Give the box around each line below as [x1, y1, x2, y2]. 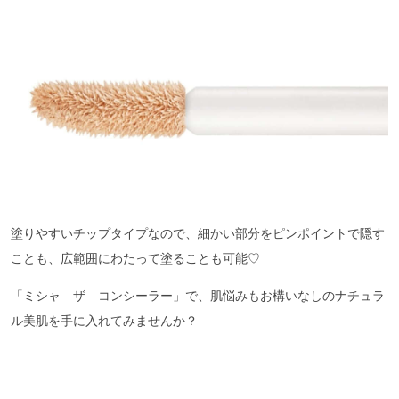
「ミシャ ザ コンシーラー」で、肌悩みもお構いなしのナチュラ [11, 289, 385, 304]
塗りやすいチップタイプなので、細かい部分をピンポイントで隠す [11, 226, 385, 241]
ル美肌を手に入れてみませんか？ [11, 313, 198, 329]
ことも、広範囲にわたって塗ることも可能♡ [11, 251, 260, 266]
